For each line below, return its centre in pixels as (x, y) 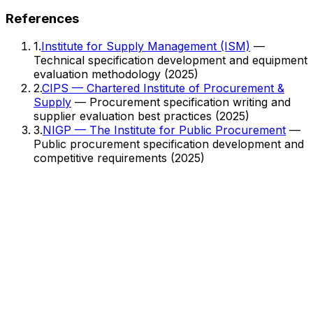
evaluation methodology (97, 74)
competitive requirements (100, 158)
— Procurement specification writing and (181, 102)
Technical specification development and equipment (170, 60)
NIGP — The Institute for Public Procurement (164, 130)
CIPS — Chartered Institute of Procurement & (163, 88)
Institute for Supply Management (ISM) (146, 46)
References (42, 18)
